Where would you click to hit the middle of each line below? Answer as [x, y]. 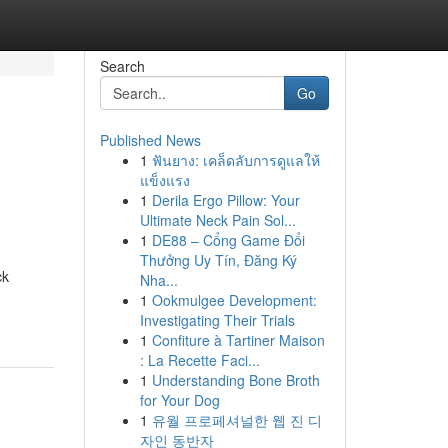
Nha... [158, 280]
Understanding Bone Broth [235, 380]
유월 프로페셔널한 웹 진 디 [236, 420]
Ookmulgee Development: [234, 300]
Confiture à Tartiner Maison [238, 340]
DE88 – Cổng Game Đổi [228, 240]
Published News [150, 140]
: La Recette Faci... [199, 360]
